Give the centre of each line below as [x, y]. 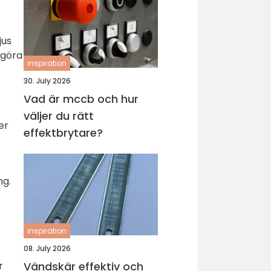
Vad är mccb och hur [81, 99]
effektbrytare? [63, 133]
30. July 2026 [47, 81]
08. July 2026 [47, 248]
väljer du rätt [59, 116]
